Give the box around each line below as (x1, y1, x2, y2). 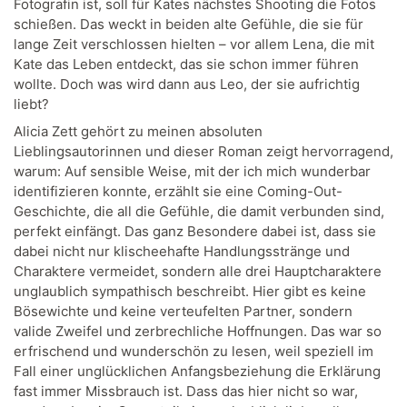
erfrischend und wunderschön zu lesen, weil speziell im (14, 342, 373, 360)
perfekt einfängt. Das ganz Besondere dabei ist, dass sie (14, 222, 376, 240)
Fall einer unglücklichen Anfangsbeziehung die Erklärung (14, 362, 381, 380)
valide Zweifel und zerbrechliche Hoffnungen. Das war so (14, 322, 382, 340)
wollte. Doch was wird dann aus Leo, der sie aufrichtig (14, 75, 360, 94)
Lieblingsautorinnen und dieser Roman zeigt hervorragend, (14, 142, 393, 160)
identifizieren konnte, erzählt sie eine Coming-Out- (14, 182, 342, 200)
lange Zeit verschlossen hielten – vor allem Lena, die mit (14, 35, 374, 54)
